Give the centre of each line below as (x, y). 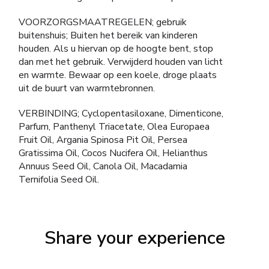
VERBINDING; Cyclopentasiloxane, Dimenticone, (121, 113)
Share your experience (134, 238)
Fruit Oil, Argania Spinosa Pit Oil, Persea (103, 140)
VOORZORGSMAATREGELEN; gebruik (103, 22)
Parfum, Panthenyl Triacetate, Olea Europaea (114, 127)
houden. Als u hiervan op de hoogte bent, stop (116, 49)
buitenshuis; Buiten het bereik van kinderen (108, 35)
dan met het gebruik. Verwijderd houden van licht (121, 62)
